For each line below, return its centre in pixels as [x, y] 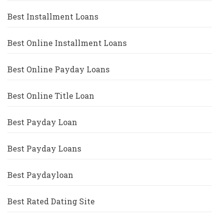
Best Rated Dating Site [51, 201]
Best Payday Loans [44, 149]
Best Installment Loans [53, 17]
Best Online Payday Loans [58, 69]
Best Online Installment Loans [67, 43]
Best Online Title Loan [51, 96]
